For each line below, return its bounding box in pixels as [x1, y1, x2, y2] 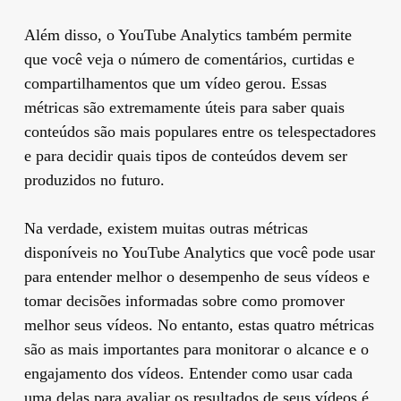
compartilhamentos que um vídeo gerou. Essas [23, 73, 327, 92]
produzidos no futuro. [23, 170, 165, 189]
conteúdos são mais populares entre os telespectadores [23, 122, 376, 141]
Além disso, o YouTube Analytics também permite [23, 25, 352, 44]
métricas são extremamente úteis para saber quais [23, 98, 345, 116]
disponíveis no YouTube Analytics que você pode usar [23, 243, 375, 261]
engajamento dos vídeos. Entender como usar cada [23, 363, 353, 382]
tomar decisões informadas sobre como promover [23, 291, 345, 310]
